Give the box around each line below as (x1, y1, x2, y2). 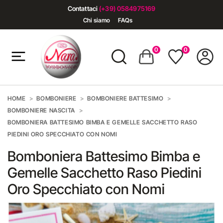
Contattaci (67, 4, 100, 12)
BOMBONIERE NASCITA (7, 107, 75, 114)
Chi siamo (83, 16, 110, 24)
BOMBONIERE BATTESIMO (87, 95, 164, 102)
